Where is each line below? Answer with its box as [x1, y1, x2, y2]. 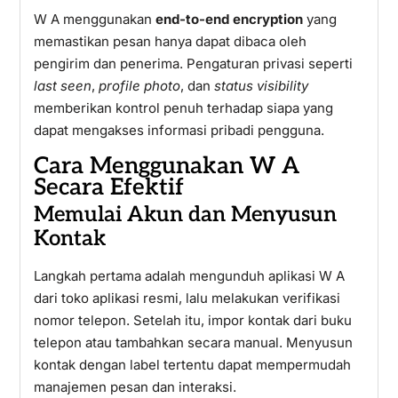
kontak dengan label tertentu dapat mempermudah [33, 356, 351, 373]
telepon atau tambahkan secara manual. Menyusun [33, 334, 353, 351]
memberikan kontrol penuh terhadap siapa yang [33, 99, 333, 116]
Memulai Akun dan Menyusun [33, 202, 337, 227]
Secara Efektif [33, 173, 184, 202]
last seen [33, 77, 92, 94]
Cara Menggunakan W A [33, 152, 299, 180]
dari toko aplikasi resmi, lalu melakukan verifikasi [33, 290, 340, 306]
